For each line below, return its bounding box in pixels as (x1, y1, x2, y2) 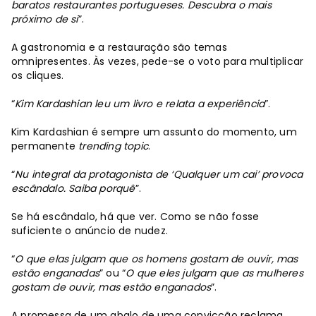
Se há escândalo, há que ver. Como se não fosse (11, 209, 260, 224)
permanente (11, 138, 79, 153)
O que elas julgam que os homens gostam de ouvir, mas (15, 251, 298, 266)
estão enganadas (11, 265, 99, 280)
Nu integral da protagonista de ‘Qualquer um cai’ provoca (15, 166, 303, 181)
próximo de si (11, 11, 78, 26)
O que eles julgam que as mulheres (126, 265, 303, 280)
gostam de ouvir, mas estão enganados (11, 279, 212, 294)
